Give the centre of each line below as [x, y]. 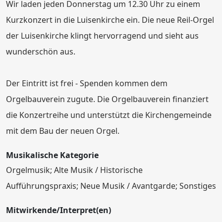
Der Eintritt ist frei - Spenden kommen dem [87, 83]
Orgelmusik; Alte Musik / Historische [74, 170]
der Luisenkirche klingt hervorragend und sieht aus [102, 35]
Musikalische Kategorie [52, 155]
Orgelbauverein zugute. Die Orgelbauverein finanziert [107, 99]
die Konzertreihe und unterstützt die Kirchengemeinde [109, 115]
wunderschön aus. [41, 51]
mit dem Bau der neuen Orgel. [63, 131]
